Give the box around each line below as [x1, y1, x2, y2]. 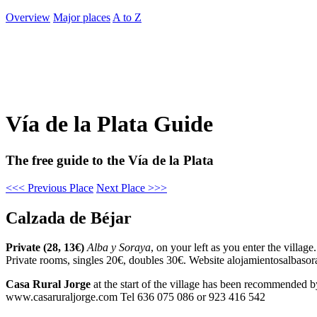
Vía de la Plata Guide [6, 111, 213, 137]
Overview [6, 11, 50, 23]
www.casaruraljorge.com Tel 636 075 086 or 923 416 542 [6, 291, 265, 304]
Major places [53, 11, 110, 23]
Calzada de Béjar [6, 208, 132, 227]
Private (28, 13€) [6, 241, 84, 254]
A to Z [113, 11, 142, 23]
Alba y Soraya [87, 241, 151, 254]
